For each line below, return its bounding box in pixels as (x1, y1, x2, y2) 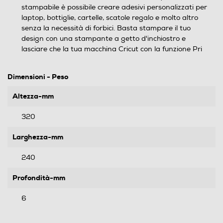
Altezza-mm (12, 92, 54, 101)
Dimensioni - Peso (7, 72, 68, 81)
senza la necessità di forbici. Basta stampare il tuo (21, 24, 191, 32)
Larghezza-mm (12, 132, 63, 141)
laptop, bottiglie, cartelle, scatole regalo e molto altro (21, 13, 198, 22)
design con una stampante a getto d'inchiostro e (21, 34, 186, 43)
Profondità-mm (12, 173, 65, 182)
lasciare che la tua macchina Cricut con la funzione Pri (21, 45, 202, 53)
